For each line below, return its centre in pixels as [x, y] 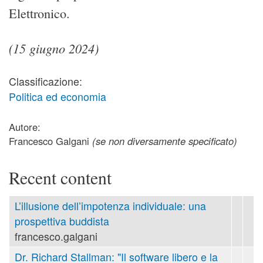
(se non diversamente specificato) [165, 141]
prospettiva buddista [62, 221]
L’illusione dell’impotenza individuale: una [110, 205]
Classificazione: [45, 81]
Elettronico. [39, 14]
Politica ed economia [58, 96]
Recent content [60, 177]
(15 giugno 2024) [54, 48]
